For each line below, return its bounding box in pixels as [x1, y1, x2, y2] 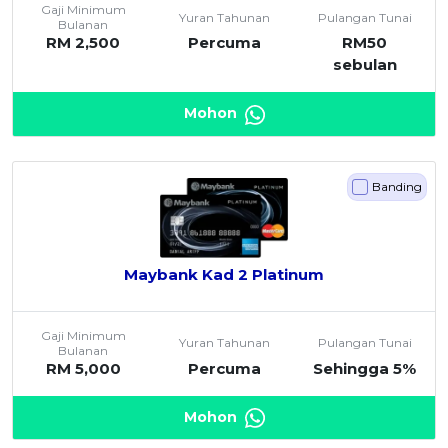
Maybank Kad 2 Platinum [124, 264, 324, 284]
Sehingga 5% [313, 358, 417, 378]
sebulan [332, 55, 397, 75]
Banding [372, 178, 422, 194]
